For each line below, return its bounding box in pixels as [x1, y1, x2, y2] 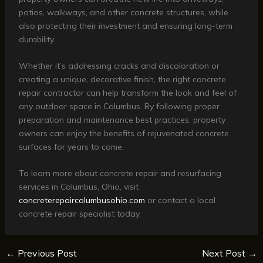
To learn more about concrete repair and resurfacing [18, 168, 221, 179]
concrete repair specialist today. [18, 208, 141, 220]
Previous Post [15, 247, 77, 259]
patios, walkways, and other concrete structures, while [18, 6, 228, 18]
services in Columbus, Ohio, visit [18, 181, 139, 193]
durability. [18, 33, 55, 45]
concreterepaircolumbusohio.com [18, 195, 145, 206]
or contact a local [144, 195, 215, 206]
